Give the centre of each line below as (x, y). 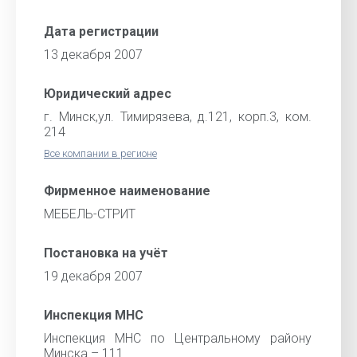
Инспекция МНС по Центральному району (178, 338)
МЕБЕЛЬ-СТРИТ (90, 214)
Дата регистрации (101, 31)
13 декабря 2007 (93, 55)
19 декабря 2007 (93, 276)
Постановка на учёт (106, 253)
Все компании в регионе (100, 153)
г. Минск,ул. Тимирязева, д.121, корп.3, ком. (178, 117)
